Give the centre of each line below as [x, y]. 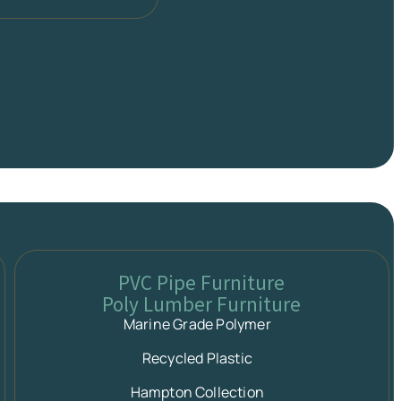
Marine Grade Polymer [197, 324]
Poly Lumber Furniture [202, 304]
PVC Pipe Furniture [202, 282]
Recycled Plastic [197, 358]
